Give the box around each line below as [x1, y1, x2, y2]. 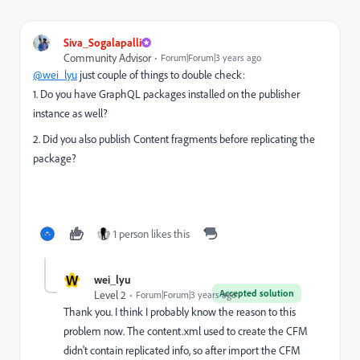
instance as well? [33, 106, 108, 120]
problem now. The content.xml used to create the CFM [63, 324, 308, 337]
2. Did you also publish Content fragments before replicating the [33, 132, 315, 145]
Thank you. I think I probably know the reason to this [63, 305, 296, 318]
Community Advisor [63, 51, 151, 64]
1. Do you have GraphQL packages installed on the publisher [33, 87, 300, 100]
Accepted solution [219, 287, 294, 299]
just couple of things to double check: [77, 67, 245, 81]
